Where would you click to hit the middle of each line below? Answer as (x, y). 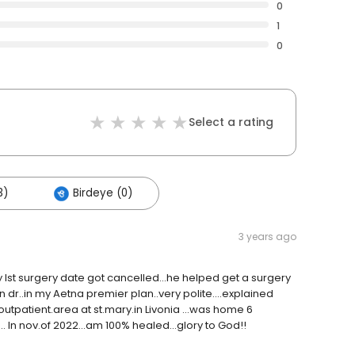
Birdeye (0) (103, 193)
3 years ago (267, 237)
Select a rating (231, 122)
